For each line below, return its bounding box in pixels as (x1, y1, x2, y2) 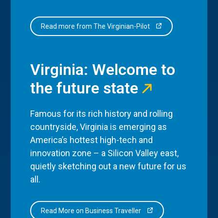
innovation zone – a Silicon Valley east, (30, 147, 179, 158)
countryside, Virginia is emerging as (30, 121, 167, 132)
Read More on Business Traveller (41, 207, 143, 215)
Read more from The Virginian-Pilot (41, 22, 152, 30)
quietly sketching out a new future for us (30, 161, 187, 171)
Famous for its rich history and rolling (30, 108, 173, 119)
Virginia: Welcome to (30, 60, 176, 79)
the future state (30, 78, 139, 97)
